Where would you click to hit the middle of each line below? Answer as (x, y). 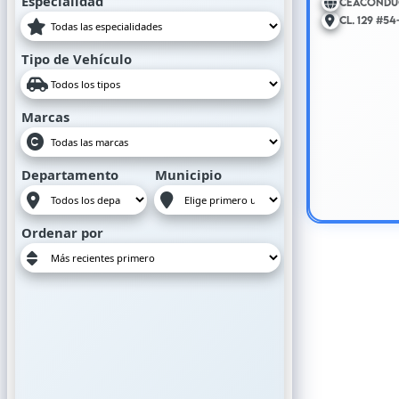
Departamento (70, 175)
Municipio (188, 175)
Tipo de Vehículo (77, 59)
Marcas (45, 117)
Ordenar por (62, 232)
